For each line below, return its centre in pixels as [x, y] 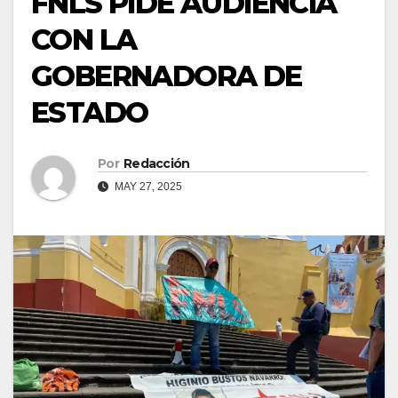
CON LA [84, 40]
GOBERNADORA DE [167, 76]
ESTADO [90, 113]
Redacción [156, 164]
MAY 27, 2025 [147, 187]
